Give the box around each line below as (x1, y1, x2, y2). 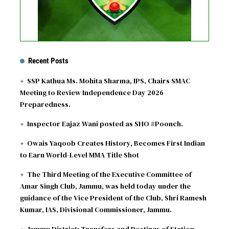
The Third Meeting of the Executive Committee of (27, 169, 192, 179)
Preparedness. (20, 99, 71, 109)
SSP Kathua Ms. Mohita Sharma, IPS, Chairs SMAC (27, 75, 191, 86)
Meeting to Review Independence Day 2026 (20, 87, 164, 98)
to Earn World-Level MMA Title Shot (20, 149, 139, 160)
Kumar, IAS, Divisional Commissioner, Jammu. (20, 204, 172, 215)
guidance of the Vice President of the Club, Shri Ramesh (20, 192, 207, 203)
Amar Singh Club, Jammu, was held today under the (20, 180, 191, 191)
